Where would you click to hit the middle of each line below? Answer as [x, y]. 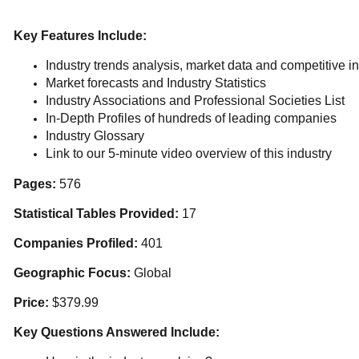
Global [151, 273]
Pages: [35, 184]
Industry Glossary [95, 136]
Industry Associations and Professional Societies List [195, 101]
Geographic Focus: [72, 273]
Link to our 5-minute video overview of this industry [189, 153]
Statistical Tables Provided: [96, 214]
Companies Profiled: [76, 243]
